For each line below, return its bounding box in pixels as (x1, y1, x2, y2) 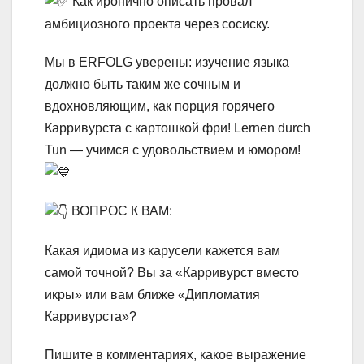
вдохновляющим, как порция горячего (45, 99, 275, 114)
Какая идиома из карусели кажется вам (45, 243, 280, 258)
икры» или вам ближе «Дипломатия (45, 287, 260, 301)
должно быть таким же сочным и (45, 77, 240, 92)
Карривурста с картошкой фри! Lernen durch (45, 121, 310, 136)
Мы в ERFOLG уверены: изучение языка (45, 55, 289, 70)
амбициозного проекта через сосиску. (45, 17, 270, 32)
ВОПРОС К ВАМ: (68, 204, 172, 219)
